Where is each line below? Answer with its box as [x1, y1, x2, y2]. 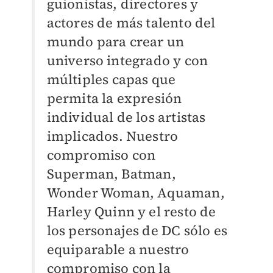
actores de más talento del [46, 13, 216, 32]
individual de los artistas [46, 107, 206, 126]
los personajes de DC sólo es [46, 221, 228, 239]
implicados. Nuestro [46, 126, 179, 145]
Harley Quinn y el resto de [46, 202, 216, 221]
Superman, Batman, [46, 164, 176, 183]
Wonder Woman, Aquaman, [46, 183, 225, 202]
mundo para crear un [46, 32, 185, 51]
